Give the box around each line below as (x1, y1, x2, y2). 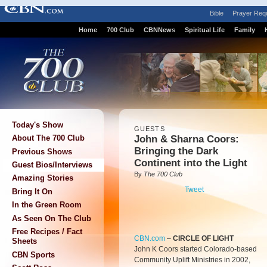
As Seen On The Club (12, 213, 91, 223)
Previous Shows (12, 147, 72, 156)
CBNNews (143, 26, 175, 33)
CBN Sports (12, 250, 55, 259)
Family (234, 26, 255, 33)
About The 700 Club (12, 133, 85, 143)
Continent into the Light (134, 157, 247, 169)
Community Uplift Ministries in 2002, (134, 256, 250, 264)
